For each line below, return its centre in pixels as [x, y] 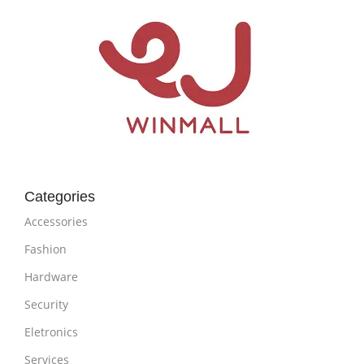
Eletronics [51, 332]
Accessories [56, 221]
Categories [60, 197]
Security [46, 304]
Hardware [51, 277]
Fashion [45, 249]
